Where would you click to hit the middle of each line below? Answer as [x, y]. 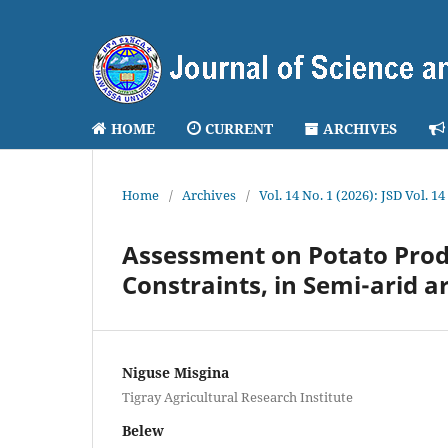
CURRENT [239, 128]
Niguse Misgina [175, 372]
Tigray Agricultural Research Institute [237, 396]
